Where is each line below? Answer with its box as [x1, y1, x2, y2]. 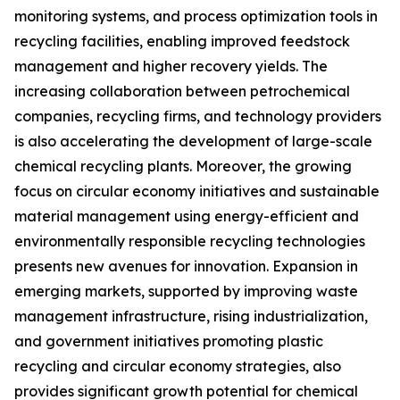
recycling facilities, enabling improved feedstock [14, 32, 350, 51]
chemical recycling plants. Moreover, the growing [14, 157, 352, 176]
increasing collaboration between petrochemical [14, 82, 350, 101]
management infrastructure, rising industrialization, [14, 307, 368, 326]
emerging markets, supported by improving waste [14, 282, 358, 301]
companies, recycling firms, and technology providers [14, 107, 381, 126]
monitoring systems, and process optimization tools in [14, 7, 378, 26]
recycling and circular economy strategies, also [14, 357, 341, 376]
